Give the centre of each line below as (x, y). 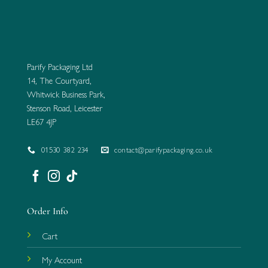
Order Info (47, 211)
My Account (62, 260)
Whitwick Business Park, (66, 94)
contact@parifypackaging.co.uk (164, 150)
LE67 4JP (42, 122)
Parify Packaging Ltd (60, 67)
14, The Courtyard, (59, 80)
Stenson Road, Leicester (65, 108)
